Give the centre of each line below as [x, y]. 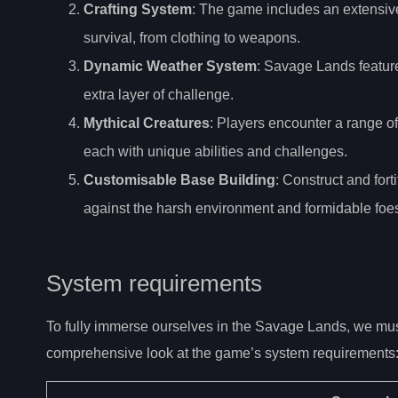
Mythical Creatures [147, 123]
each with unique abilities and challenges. [215, 151]
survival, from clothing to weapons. [192, 37]
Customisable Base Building [179, 179]
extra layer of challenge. [159, 94]
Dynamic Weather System [170, 66]
